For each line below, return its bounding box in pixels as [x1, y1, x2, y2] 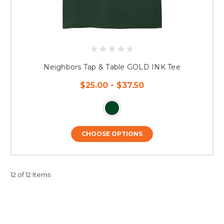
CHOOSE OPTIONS [81, 129, 142, 137]
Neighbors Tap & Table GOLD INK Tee [43, 62, 180, 71]
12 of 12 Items [10, 170, 50, 178]
